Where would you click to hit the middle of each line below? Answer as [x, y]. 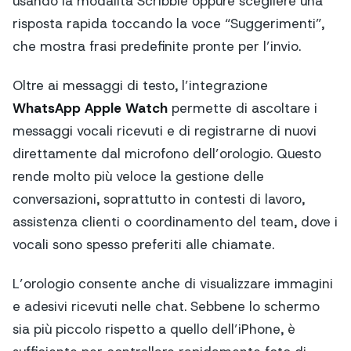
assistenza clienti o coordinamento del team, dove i [175, 222]
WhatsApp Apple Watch [90, 109]
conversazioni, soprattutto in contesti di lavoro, [159, 199]
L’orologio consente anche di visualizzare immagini [173, 284]
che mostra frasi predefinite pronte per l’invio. [157, 46]
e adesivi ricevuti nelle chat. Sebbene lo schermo [166, 307]
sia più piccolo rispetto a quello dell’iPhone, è [154, 329]
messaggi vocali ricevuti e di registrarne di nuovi [165, 131]
